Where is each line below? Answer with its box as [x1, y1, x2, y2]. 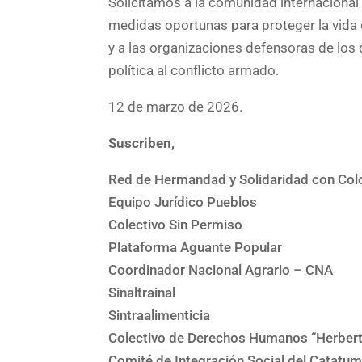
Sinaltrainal [108, 284, 176, 301]
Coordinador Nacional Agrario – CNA [108, 261, 334, 278]
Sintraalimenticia [108, 306, 211, 323]
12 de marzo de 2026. [108, 98, 243, 115]
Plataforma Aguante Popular [108, 238, 283, 255]
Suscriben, [108, 134, 175, 151]
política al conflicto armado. [108, 61, 280, 78]
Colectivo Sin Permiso [108, 216, 243, 233]
